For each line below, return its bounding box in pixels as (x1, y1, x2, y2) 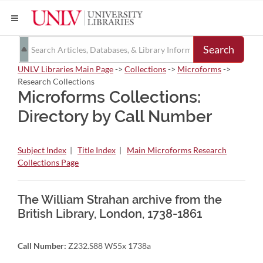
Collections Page (18, 157, 79, 167)
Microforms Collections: (18, 87, 201, 107)
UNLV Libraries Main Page (18, 64, 113, 74)
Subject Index (18, 145, 66, 155)
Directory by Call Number (18, 107, 212, 126)
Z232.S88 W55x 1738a (66, 241, 151, 251)
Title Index (77, 145, 116, 155)
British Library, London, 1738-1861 (18, 207, 202, 221)
